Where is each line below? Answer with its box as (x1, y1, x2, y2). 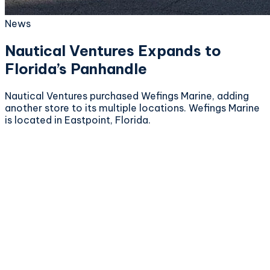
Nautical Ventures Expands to (5, 41, 221, 60)
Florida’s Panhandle (5, 59, 147, 78)
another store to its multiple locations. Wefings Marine (5, 101, 260, 114)
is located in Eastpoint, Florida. (5, 113, 151, 126)
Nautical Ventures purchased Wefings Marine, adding (5, 89, 249, 102)
